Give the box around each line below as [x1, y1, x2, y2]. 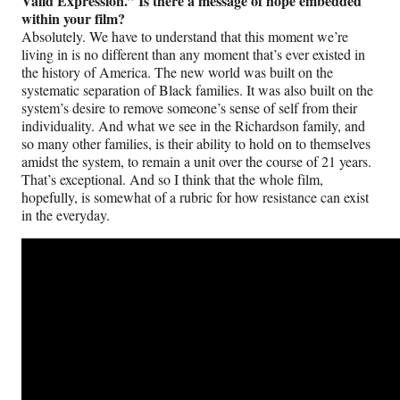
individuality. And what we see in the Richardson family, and [21, 116, 365, 136]
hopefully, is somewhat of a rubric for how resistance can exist [21, 187, 369, 207]
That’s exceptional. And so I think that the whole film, [21, 170, 323, 189]
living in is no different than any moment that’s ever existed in [21, 45, 365, 64]
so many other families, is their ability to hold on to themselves [21, 134, 371, 154]
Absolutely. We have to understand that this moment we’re [21, 27, 348, 46]
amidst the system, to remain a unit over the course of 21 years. [21, 152, 371, 171]
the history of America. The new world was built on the [21, 62, 333, 82]
